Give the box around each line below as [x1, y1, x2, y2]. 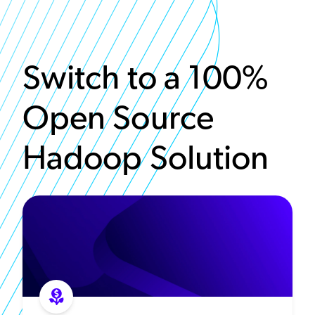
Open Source [22, 97, 214, 138]
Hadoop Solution [22, 137, 269, 178]
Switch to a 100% [22, 57, 269, 98]
